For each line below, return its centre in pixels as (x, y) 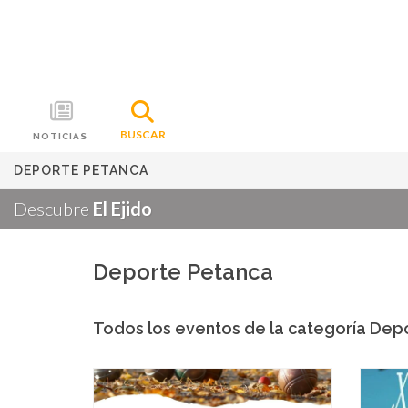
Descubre (53, 209)
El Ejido (122, 209)
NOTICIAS (61, 136)
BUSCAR (143, 134)
